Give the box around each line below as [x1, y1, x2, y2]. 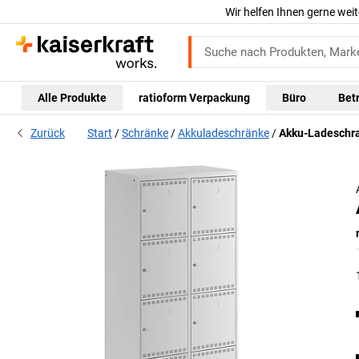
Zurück [30, 127, 65, 140]
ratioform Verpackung [139, 91, 250, 104]
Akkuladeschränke [178, 127, 269, 140]
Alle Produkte [38, 91, 107, 104]
